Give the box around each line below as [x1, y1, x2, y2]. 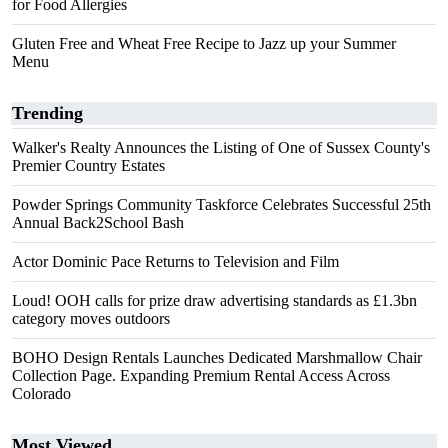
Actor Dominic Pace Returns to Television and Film [12, 253, 339, 270]
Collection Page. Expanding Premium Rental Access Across [12, 367, 390, 384]
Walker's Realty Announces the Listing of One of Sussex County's [12, 139, 430, 156]
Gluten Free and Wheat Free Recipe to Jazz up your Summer [12, 35, 396, 52]
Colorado [12, 385, 71, 402]
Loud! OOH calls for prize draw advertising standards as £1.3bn [12, 292, 417, 309]
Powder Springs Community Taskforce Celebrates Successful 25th [12, 196, 431, 213]
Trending [12, 103, 83, 123]
